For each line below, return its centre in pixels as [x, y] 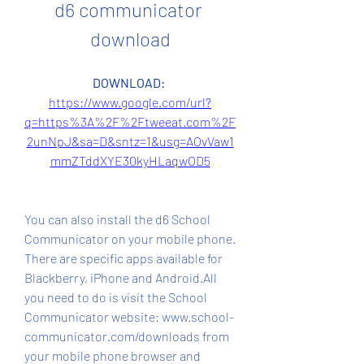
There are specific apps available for [123, 258]
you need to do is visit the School [116, 297]
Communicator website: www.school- [129, 316]
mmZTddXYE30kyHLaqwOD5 [130, 160]
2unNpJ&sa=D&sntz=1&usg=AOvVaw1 [130, 141]
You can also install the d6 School [117, 219]
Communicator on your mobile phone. [130, 238]
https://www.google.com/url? [130, 102]
